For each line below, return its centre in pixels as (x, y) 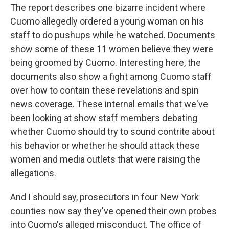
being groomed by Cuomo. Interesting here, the (106, 63)
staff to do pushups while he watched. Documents (113, 35)
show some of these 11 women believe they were (112, 49)
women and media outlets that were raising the (105, 159)
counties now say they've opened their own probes (113, 211)
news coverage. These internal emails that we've (109, 104)
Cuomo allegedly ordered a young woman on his (107, 21)
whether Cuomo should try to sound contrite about (112, 132)
